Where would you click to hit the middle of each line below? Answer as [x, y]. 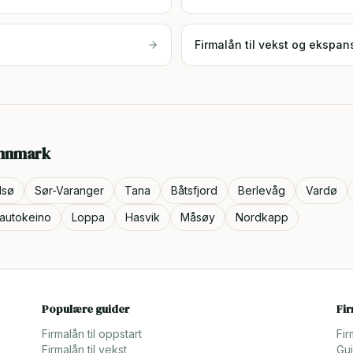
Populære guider [86, 309]
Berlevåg [262, 190]
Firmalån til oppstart [92, 334]
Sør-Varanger [69, 190]
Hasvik [143, 217]
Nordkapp [262, 217]
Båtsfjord [194, 190]
